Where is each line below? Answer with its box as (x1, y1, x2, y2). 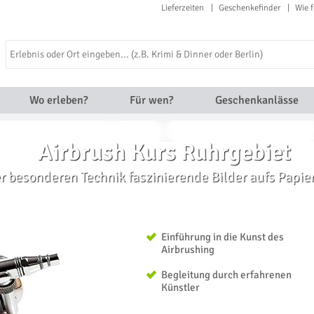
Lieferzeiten (161, 2, 204, 13)
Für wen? (129, 93, 173, 107)
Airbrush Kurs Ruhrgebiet (37, 138, 291, 167)
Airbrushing (161, 243, 214, 256)
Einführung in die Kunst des (161, 231, 284, 243)
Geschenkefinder (219, 2, 280, 13)
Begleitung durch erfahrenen (161, 268, 292, 281)
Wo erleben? (29, 93, 88, 107)
